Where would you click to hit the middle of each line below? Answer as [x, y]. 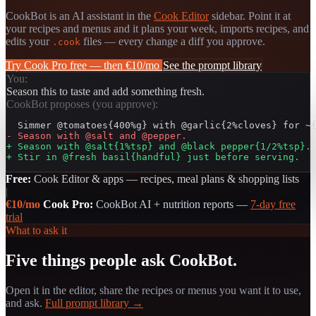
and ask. [25, 303]
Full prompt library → [94, 303]
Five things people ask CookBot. [121, 260]
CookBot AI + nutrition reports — [172, 204]
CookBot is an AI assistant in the [80, 16]
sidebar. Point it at [250, 16]
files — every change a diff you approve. [173, 41]
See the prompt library [212, 65]
